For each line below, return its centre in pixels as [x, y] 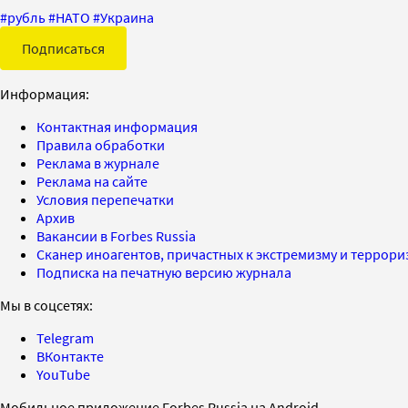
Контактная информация [117, 127]
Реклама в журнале [98, 163]
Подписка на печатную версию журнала [164, 273]
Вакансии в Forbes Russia [116, 236]
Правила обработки [101, 145]
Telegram [65, 338]
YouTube [63, 375]
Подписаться [63, 49]
